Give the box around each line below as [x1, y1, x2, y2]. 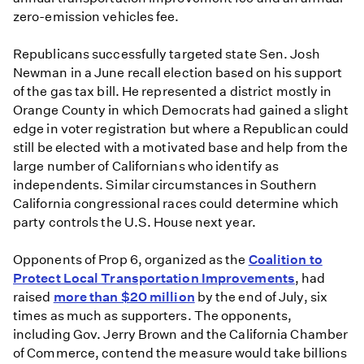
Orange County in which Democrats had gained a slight [13, 102, 349, 118]
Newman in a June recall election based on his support [13, 64, 343, 80]
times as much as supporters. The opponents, [13, 307, 292, 323]
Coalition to [248, 251, 323, 267]
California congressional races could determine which [13, 195, 339, 211]
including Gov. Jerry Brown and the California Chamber [13, 326, 349, 342]
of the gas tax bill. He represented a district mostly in [13, 83, 332, 99]
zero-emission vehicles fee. [13, 8, 180, 24]
